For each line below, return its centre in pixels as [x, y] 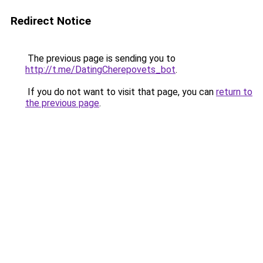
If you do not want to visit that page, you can [121, 92]
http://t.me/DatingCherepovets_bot [100, 70]
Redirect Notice [51, 21]
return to [234, 92]
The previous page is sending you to [100, 58]
